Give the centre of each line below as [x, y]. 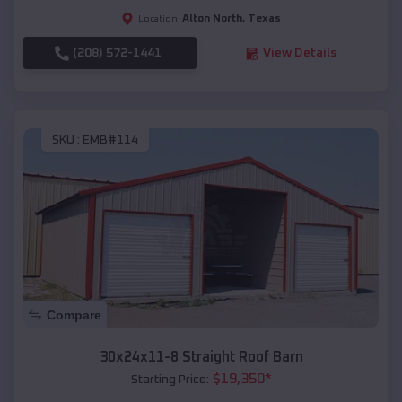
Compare [74, 315]
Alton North [212, 19]
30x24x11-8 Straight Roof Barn [201, 357]
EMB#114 [110, 140]
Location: [159, 19]
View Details [299, 53]
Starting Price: [170, 379]
